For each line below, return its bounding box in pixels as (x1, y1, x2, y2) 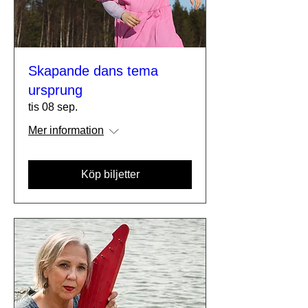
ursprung (28, 82, 82, 98)
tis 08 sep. (28, 101, 78, 113)
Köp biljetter (80, 168, 140, 180)
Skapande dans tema (28, 63, 158, 78)
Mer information (28, 124, 104, 136)
